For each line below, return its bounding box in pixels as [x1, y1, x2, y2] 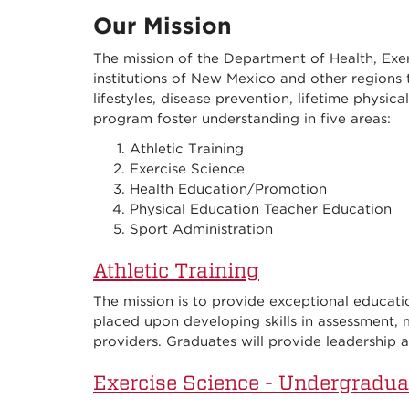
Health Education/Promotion [130, 181, 327, 198]
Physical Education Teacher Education [130, 201, 392, 218]
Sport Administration [130, 221, 273, 238]
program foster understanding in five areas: [93, 110, 391, 128]
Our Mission [93, 12, 232, 40]
